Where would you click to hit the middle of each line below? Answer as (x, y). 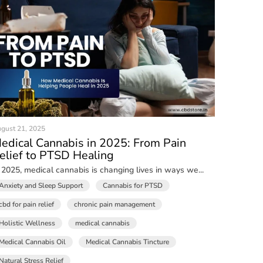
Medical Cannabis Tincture (127, 242)
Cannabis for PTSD (132, 186)
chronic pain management (114, 205)
